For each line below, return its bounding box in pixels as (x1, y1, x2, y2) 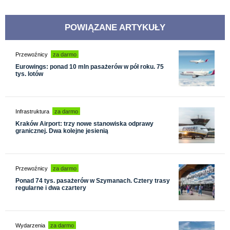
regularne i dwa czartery (15, 184, 86, 191)
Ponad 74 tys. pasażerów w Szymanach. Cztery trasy (15, 177, 170, 184)
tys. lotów (15, 70, 43, 78)
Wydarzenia (15, 222, 45, 228)
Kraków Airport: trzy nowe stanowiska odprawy (15, 120, 154, 127)
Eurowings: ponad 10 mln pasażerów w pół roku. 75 (15, 63, 164, 70)
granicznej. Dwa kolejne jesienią (15, 127, 108, 135)
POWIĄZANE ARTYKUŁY (65, 22, 165, 32)
